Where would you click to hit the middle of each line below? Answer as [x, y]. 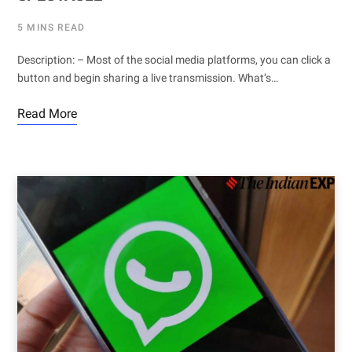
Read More [47, 113]
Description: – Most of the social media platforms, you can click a [174, 59]
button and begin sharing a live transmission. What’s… [148, 77]
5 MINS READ [51, 27]
